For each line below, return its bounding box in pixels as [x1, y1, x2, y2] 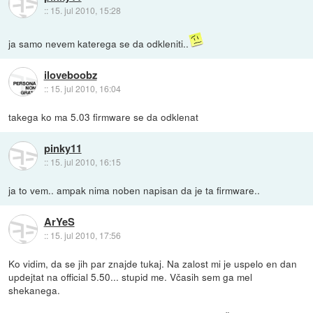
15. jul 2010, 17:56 [50, 229, 121, 242]
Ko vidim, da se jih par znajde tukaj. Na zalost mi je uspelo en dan [8, 256, 298, 270]
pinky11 [43, 140, 82, 156]
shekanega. [8, 282, 61, 297]
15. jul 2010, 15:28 [50, 4, 121, 17]
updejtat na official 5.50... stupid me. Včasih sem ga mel [8, 269, 253, 284]
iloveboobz [43, 67, 97, 83]
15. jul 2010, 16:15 [50, 156, 121, 168]
